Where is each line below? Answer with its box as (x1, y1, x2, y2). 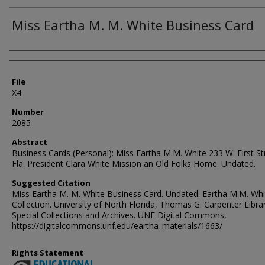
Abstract (12, 137, 47, 147)
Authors (9, 53, 56, 69)
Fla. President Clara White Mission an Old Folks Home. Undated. (12, 158, 256, 169)
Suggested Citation (12, 177, 91, 188)
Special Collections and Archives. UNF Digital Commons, (12, 209, 227, 221)
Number (12, 106, 44, 117)
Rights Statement (12, 247, 83, 258)
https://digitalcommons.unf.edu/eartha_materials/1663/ (12, 220, 222, 231)
